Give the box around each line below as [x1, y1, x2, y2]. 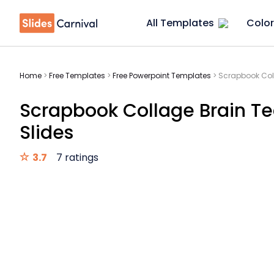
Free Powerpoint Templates [113, 70, 211, 81]
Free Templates [49, 70, 105, 81]
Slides [20, 120, 73, 146]
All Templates [146, 16, 214, 30]
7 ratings [56, 150, 98, 165]
